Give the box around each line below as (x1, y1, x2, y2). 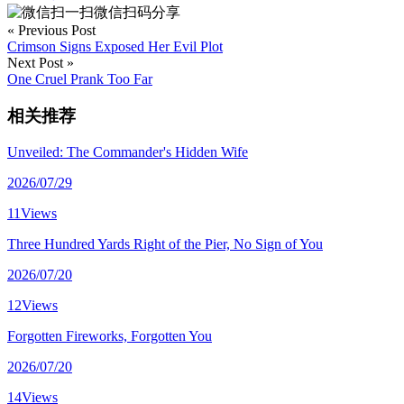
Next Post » (7, 54, 74, 70)
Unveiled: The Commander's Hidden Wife (7, 144, 248, 161)
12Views (7, 298, 58, 314)
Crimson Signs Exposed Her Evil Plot (7, 38, 223, 54)
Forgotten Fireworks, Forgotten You (7, 328, 212, 344)
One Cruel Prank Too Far (7, 70, 152, 87)
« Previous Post (7, 22, 96, 38)
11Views (7, 206, 57, 222)
